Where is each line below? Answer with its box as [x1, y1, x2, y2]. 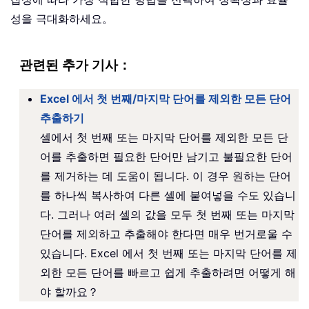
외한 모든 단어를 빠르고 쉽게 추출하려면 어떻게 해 [40, 265, 296, 279]
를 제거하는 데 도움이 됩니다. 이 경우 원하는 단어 [40, 168, 291, 183]
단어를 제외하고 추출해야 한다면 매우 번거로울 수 [40, 226, 292, 241]
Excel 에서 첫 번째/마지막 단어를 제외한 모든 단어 [40, 91, 291, 106]
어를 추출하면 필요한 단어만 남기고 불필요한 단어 [40, 149, 292, 163]
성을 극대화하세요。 [10, 11, 113, 26]
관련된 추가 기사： [19, 56, 131, 74]
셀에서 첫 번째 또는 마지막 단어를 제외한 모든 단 [40, 130, 288, 144]
